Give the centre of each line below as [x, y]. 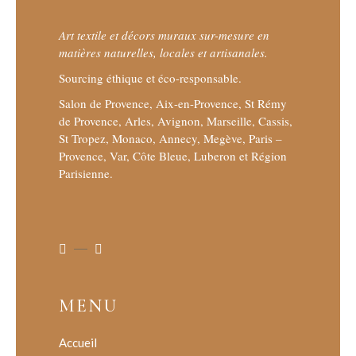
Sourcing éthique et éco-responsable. [150, 78]
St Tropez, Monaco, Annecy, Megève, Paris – [170, 139]
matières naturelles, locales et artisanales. [163, 53]
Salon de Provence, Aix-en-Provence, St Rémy [173, 104]
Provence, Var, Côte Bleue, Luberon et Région [173, 156]
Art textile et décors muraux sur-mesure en [164, 35]
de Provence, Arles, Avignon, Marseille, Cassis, [176, 121]
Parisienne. [86, 174]
